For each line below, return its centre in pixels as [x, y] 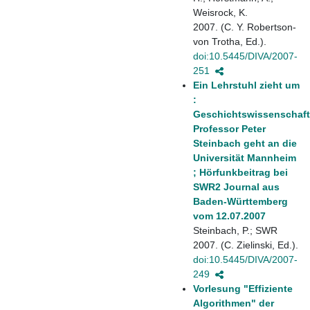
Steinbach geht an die [245, 143]
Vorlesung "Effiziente [243, 288]
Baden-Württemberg [240, 201]
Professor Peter [229, 128]
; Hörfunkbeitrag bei [240, 172]
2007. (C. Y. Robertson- [245, 27]
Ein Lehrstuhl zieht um [246, 85]
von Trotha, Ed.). [230, 41]
